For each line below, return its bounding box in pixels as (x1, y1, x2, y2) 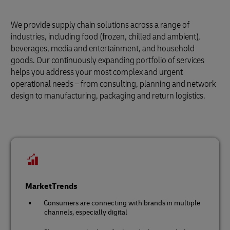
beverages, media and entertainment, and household (11, 43, 195, 54)
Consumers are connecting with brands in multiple (44, 199, 200, 208)
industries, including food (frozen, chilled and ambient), (11, 31, 200, 43)
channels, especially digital (44, 208, 127, 217)
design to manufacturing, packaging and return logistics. (11, 90, 205, 102)
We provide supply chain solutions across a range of (11, 19, 189, 31)
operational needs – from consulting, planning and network (11, 78, 216, 90)
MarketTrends (25, 181, 78, 192)
